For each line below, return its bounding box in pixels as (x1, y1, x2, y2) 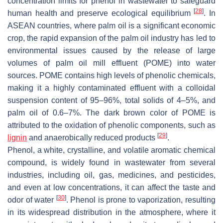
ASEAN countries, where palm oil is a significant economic (7, 21, 216, 30)
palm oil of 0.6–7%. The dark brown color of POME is (7, 108, 216, 117)
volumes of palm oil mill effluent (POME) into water (7, 58, 216, 67)
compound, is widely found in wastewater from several (7, 158, 216, 167)
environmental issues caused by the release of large (7, 46, 216, 55)
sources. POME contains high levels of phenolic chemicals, (7, 71, 216, 80)
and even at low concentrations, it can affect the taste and (7, 183, 216, 192)
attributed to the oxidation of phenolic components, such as (7, 120, 216, 129)
